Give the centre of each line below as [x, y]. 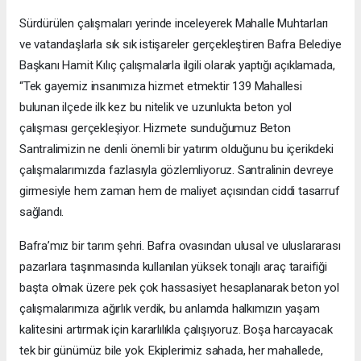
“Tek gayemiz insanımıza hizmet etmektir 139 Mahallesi [161, 86]
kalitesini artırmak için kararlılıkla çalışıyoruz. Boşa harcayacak [176, 329]
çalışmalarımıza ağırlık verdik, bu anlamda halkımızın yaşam [170, 308]
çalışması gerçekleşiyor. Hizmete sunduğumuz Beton [155, 128]
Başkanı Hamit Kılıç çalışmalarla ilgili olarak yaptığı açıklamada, [177, 65]
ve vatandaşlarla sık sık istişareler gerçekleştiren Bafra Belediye [180, 44]
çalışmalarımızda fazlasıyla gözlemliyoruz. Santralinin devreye [177, 170]
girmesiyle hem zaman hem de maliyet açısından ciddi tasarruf [180, 191]
